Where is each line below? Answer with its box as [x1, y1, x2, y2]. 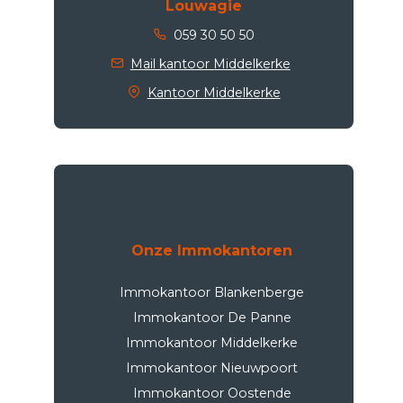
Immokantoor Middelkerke [126, 334, 299, 351]
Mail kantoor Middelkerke [130, 55, 291, 72]
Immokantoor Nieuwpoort [126, 359, 299, 376]
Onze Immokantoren [131, 241, 293, 259]
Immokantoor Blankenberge [120, 283, 305, 300]
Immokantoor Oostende [132, 384, 291, 401]
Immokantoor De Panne [132, 309, 291, 326]
